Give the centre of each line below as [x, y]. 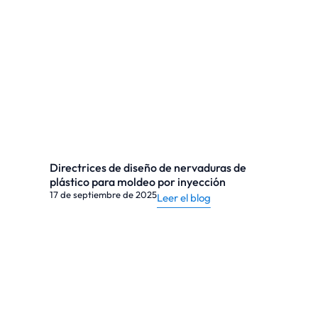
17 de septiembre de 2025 [103, 194]
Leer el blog [184, 198]
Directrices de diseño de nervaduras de [148, 168]
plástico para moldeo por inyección [139, 182]
